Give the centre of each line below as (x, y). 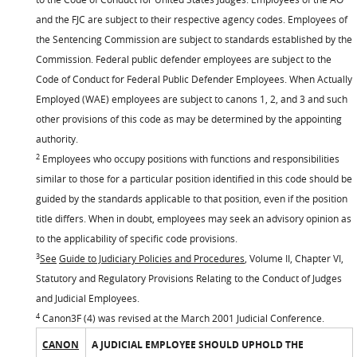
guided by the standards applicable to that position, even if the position (192, 198)
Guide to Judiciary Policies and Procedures (152, 258)
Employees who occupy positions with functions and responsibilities (190, 159)
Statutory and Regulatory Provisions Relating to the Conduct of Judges (189, 278)
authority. (57, 139)
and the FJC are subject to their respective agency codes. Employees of (192, 19)
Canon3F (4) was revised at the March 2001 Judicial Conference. (182, 318)
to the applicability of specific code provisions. (137, 238)
